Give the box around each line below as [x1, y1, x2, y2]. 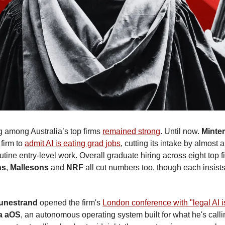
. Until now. [160, 127, 202, 136]
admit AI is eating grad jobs [25, 139, 121, 148]
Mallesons [10, 163, 49, 172]
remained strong [102, 127, 161, 136]
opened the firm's [38, 198, 103, 207]
